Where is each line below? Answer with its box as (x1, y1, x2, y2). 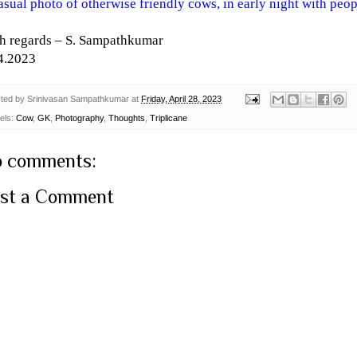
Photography (55, 112, 104, 123)
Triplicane (150, 112, 187, 123)
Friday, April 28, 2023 (141, 93, 222, 104)
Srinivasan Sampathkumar (27, 93, 129, 104)
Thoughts (108, 112, 145, 123)
